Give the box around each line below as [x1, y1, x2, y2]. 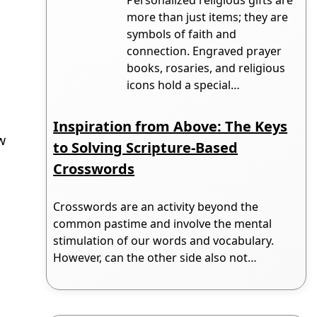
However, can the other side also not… [53, 250, 258, 266]
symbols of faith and [127, 25, 237, 42]
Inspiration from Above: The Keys [53, 116, 288, 136]
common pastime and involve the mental [53, 216, 272, 232]
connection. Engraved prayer [127, 42, 282, 59]
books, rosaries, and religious [127, 59, 286, 76]
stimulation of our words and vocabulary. [53, 233, 275, 249]
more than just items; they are [127, 8, 289, 25]
